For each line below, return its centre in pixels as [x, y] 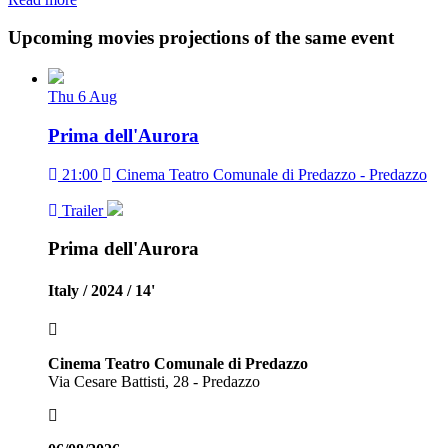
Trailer [82, 210]
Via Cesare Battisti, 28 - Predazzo [154, 381]
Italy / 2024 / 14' [101, 290]
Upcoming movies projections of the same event [201, 38]
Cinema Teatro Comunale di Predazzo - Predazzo [269, 174]
